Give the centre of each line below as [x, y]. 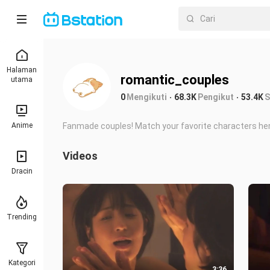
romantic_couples [175, 80]
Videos [80, 156]
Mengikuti [147, 97]
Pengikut [216, 97]
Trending [22, 217]
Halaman [22, 70]
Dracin [22, 171]
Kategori [22, 263]
